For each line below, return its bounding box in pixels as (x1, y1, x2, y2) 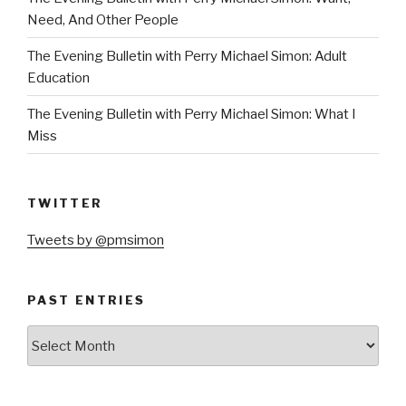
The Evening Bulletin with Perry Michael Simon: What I (27, 105, 356, 122)
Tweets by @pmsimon (27, 231, 164, 248)
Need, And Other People (27, 11, 179, 28)
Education (27, 69, 90, 86)
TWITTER (27, 196, 103, 211)
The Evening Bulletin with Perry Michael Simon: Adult (27, 47, 347, 64)
